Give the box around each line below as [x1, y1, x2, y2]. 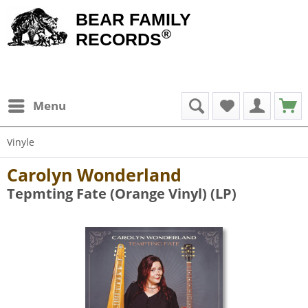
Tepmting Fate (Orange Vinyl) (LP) [7, 184, 236, 203]
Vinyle [7, 135, 34, 148]
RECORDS [76, 30, 162, 49]
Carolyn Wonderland [7, 163, 181, 186]
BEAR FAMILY [76, 10, 191, 29]
